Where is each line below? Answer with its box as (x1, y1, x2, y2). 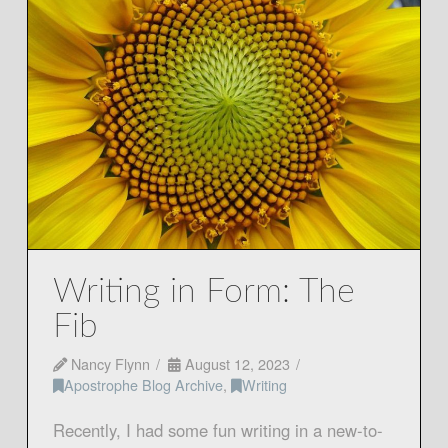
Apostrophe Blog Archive (63, 374, 223, 396)
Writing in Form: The (52, 275, 355, 310)
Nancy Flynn (66, 353, 150, 375)
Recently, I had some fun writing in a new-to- (52, 418, 383, 443)
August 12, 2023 (180, 353, 290, 375)
